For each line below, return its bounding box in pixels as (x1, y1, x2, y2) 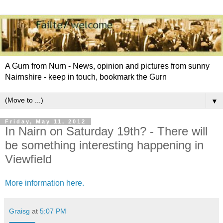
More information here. (5, 178, 86, 187)
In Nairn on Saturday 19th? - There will (5, 124, 208, 138)
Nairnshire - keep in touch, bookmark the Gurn (5, 72, 167, 81)
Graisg (9, 207, 30, 215)
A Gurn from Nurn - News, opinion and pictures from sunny (5, 61, 210, 70)
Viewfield (5, 152, 52, 166)
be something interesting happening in (5, 138, 204, 152)
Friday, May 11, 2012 (5, 118, 86, 124)
